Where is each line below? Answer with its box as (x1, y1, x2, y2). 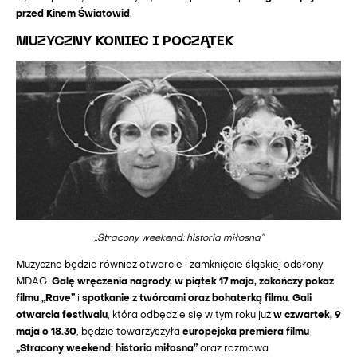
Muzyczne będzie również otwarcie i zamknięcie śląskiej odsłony (16, 261, 323, 271)
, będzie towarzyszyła (76, 328, 182, 338)
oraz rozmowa (198, 345, 269, 355)
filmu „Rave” (16, 294, 75, 304)
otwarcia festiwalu (16, 311, 108, 321)
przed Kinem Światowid (16, 10, 130, 20)
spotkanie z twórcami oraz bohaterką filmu (82, 294, 288, 304)
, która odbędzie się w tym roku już (108, 312, 273, 321)
